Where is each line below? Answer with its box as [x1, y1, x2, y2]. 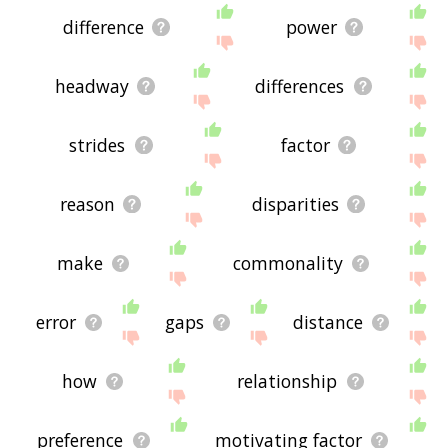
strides [69, 133, 126, 158]
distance [293, 310, 364, 335]
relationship [237, 369, 338, 394]
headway [54, 74, 129, 99]
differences [255, 74, 345, 99]
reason [60, 192, 116, 217]
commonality [232, 251, 343, 276]
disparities [252, 192, 340, 217]
